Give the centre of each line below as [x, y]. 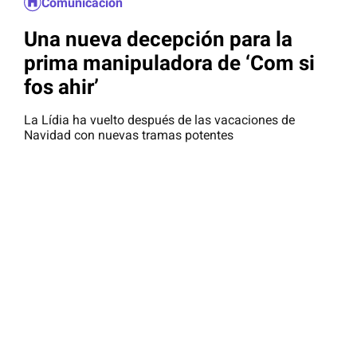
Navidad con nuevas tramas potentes [129, 135]
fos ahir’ [61, 86]
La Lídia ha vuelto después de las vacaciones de [159, 120]
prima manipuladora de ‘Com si [169, 63]
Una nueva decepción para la [158, 39]
